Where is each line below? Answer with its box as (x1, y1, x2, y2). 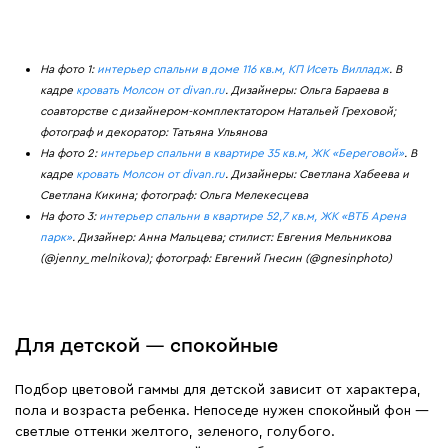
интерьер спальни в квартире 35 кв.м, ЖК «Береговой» (100, 148, 404, 160)
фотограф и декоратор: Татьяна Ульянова (40, 127, 267, 139)
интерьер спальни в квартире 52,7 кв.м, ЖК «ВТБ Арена (99, 211, 406, 223)
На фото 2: (40, 148, 100, 160)
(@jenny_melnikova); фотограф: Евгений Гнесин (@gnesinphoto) (40, 253, 392, 265)
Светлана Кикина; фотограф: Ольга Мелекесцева (40, 190, 308, 202)
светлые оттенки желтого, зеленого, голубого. (15, 425, 335, 440)
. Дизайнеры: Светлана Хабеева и (225, 169, 409, 181)
